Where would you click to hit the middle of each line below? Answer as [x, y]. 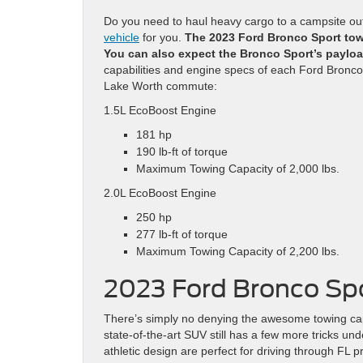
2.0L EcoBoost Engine [160, 192]
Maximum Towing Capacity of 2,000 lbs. [238, 168]
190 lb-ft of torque [182, 151]
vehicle [122, 37]
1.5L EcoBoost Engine [160, 110]
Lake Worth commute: [160, 85]
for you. [162, 37]
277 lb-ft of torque [182, 234]
